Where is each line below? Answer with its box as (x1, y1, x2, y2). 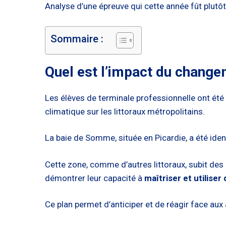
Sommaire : (50, 32, 103, 45)
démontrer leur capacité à (45, 173, 144, 183)
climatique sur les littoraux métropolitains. (45, 106, 205, 117)
